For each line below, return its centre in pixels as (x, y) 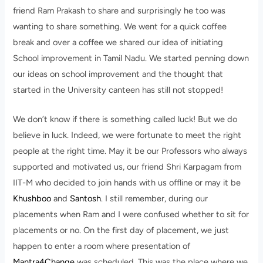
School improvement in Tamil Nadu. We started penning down (131, 58)
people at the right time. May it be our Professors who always (130, 151)
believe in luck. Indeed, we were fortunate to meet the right (127, 135)
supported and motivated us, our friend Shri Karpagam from (127, 167)
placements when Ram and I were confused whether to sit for (131, 215)
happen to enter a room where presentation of (102, 246)
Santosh (86, 199)
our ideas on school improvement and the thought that (118, 74)
